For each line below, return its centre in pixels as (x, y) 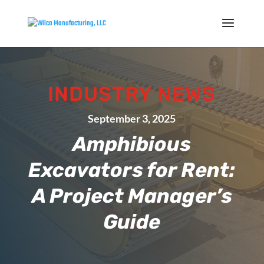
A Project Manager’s (132, 196)
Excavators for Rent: (132, 170)
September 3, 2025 (132, 118)
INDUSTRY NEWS (132, 94)
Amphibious (132, 144)
